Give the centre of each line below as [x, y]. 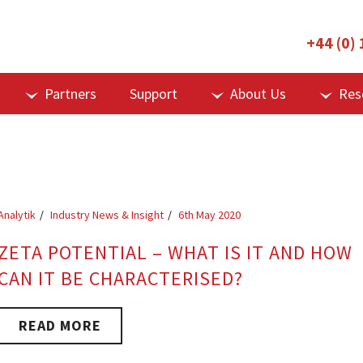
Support [154, 94]
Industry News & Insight [107, 215]
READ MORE [60, 325]
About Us [258, 94]
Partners [70, 94]
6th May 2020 [210, 215]
